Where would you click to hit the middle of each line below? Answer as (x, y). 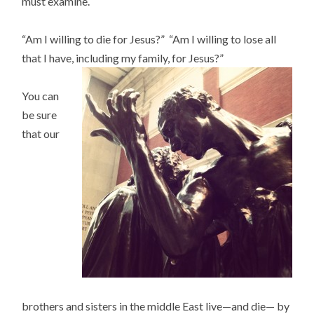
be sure (40, 115)
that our (41, 134)
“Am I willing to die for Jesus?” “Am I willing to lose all (149, 39)
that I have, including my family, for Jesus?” (123, 58)
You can (41, 96)
